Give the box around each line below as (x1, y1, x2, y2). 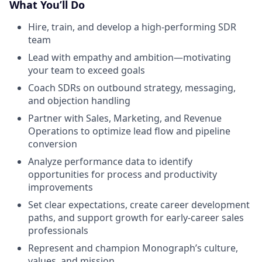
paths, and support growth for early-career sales (28, 211, 244, 224)
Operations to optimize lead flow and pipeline (28, 125, 230, 137)
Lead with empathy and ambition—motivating (28, 51, 231, 64)
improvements (28, 181, 93, 194)
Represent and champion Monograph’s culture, (28, 242, 238, 254)
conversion (28, 137, 77, 150)
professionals (28, 224, 88, 237)
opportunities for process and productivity (28, 168, 217, 181)
